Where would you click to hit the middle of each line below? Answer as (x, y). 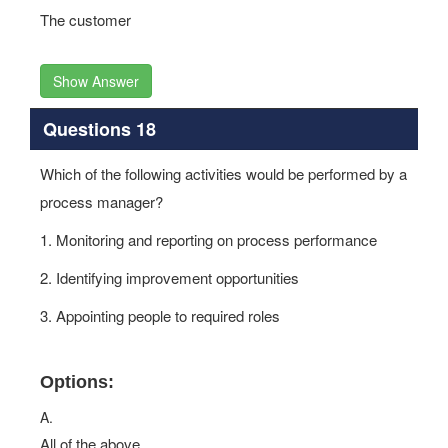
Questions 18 (99, 128)
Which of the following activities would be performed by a (223, 173)
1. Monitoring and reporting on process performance (208, 239)
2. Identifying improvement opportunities (169, 277)
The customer (85, 19)
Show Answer (96, 81)
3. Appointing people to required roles (160, 315)
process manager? (101, 201)
